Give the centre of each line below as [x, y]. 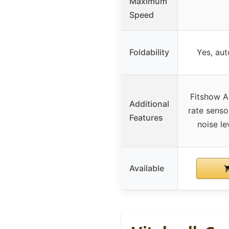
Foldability [149, 52]
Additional [149, 104]
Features [146, 117]
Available [147, 168]
